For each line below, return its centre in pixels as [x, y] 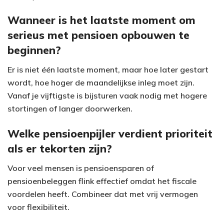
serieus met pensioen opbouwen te [98, 35]
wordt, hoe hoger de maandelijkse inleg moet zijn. [101, 83]
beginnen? [34, 50]
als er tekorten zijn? [60, 148]
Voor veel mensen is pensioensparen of [81, 168]
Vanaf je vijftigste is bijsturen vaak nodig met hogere [107, 96]
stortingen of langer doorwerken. [70, 109]
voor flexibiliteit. [38, 207]
